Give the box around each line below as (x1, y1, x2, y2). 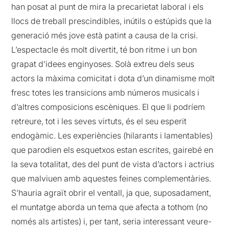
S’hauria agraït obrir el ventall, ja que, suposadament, (11, 187, 212, 198)
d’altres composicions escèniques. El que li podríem (11, 101, 205, 112)
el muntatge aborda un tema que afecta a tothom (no (11, 201, 208, 212)
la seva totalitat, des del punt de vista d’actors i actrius (11, 158, 215, 169)
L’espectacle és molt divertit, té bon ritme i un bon (11, 44, 197, 55)
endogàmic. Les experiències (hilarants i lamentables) (11, 130, 213, 141)
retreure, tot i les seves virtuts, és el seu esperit (11, 116, 187, 126)
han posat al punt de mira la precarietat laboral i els (11, 1, 204, 12)
